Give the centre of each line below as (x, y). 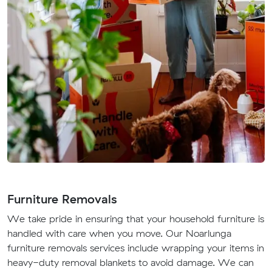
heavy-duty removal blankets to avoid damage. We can (131, 263)
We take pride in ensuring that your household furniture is (136, 219)
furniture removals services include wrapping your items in (136, 248)
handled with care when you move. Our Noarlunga (119, 233)
